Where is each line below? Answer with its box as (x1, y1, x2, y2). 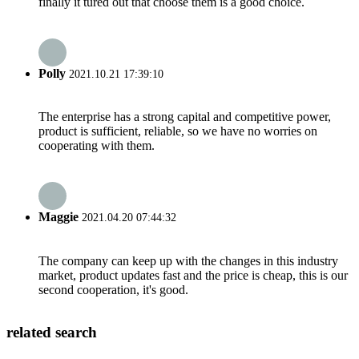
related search (6, 324, 97, 341)
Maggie (38, 210, 79, 224)
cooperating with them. (38, 139, 155, 153)
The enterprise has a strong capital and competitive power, (38, 110, 331, 124)
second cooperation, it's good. (38, 282, 188, 296)
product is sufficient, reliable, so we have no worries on (38, 124, 317, 139)
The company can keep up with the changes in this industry (38, 253, 338, 268)
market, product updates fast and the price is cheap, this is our (38, 268, 348, 282)
